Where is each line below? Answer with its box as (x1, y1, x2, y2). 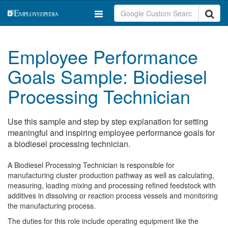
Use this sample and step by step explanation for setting (8, 116, 208, 127)
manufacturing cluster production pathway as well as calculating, (8, 170, 214, 180)
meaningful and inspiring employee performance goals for (8, 127, 215, 138)
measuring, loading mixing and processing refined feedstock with (8, 180, 216, 190)
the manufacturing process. (8, 201, 96, 211)
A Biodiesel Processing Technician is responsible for (8, 160, 175, 170)
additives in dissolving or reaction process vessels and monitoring (8, 190, 218, 201)
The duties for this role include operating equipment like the (8, 216, 198, 226)
